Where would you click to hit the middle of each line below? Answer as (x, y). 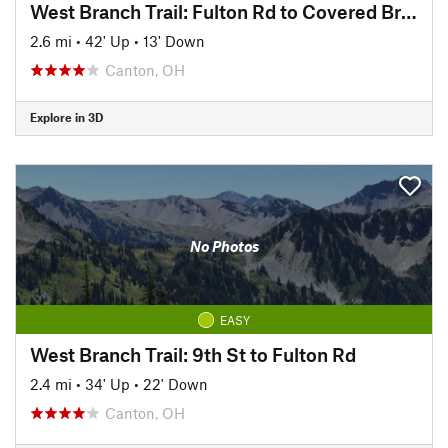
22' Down (175, 383)
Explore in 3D (66, 117)
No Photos (224, 246)
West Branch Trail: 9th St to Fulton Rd (193, 354)
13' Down (174, 40)
